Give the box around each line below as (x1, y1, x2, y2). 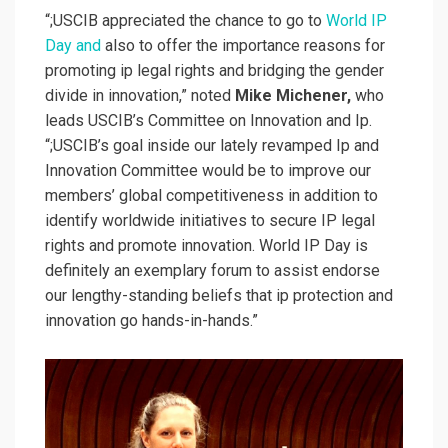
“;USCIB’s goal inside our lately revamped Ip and (45, 136, 379, 156)
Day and (45, 36, 101, 56)
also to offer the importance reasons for (101, 36, 385, 56)
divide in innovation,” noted (45, 86, 235, 106)
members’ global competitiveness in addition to (45, 186, 378, 206)
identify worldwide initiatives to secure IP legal (45, 211, 375, 231)
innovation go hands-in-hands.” (45, 311, 258, 331)
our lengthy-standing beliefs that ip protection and (45, 286, 393, 306)
